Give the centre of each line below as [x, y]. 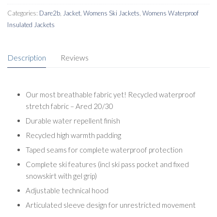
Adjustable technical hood [67, 191]
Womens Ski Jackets [111, 13]
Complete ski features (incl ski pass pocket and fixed [107, 164]
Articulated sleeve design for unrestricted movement [110, 205]
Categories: [23, 13]
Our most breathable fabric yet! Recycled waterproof [110, 95]
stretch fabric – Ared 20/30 [69, 106]
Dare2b [50, 13]
